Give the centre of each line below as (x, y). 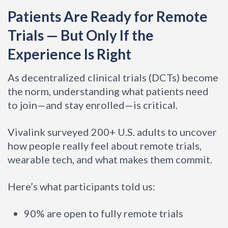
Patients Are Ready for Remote (108, 16)
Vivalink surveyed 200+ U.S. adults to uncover (112, 132)
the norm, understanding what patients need (108, 91)
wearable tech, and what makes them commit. (110, 159)
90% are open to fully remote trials (104, 213)
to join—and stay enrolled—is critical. (93, 105)
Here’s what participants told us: (81, 186)
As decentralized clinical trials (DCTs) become (113, 77)
